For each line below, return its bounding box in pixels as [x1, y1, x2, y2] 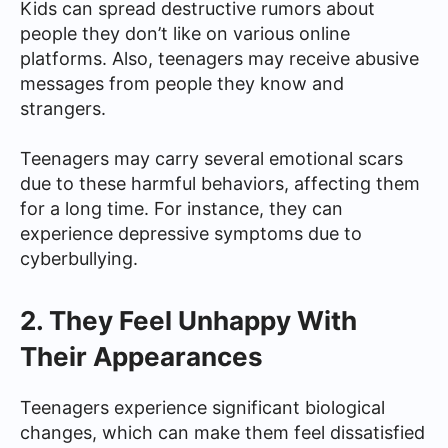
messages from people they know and [20, 73, 344, 94]
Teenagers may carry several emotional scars [20, 148, 403, 169]
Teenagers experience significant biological [20, 396, 385, 418]
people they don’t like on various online [20, 23, 350, 44]
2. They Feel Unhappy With [20, 304, 357, 336]
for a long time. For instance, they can [20, 198, 343, 219]
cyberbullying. [20, 248, 138, 269]
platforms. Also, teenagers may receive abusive [20, 48, 419, 69]
